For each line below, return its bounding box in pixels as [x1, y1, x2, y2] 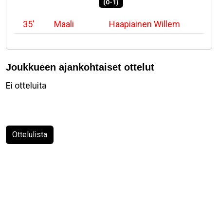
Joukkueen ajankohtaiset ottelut [6, 61, 154, 73]
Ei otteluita [6, 80, 46, 91]
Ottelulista [12, 129, 47, 139]
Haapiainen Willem [109, 18, 180, 29]
